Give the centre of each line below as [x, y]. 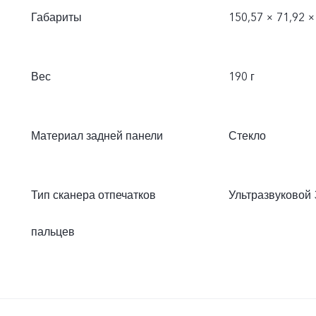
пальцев [53, 232]
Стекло [247, 136]
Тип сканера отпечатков [93, 195]
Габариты [56, 18]
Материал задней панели [97, 136]
